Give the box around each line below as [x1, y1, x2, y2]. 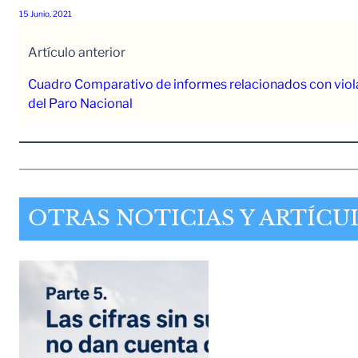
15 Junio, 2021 [19, 8, 72, 18]
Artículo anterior [27, 45, 125, 61]
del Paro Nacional [27, 96, 133, 112]
